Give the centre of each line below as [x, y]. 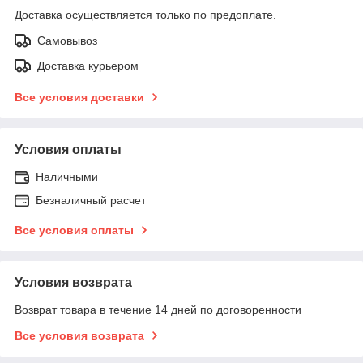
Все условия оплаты [74, 230]
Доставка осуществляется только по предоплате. [145, 14]
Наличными [67, 176]
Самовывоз [67, 40]
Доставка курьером [88, 65]
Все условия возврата [79, 335]
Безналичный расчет [91, 200]
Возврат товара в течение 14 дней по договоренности [158, 309]
